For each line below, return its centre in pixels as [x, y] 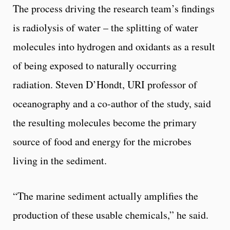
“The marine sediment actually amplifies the [106, 196]
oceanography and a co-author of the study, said [112, 104]
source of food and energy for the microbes [102, 142]
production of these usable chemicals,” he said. [111, 215]
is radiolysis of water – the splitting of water [106, 28]
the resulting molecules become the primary [105, 123]
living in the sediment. [60, 161]
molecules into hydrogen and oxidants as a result [114, 47]
